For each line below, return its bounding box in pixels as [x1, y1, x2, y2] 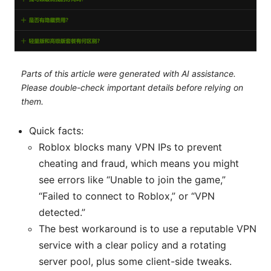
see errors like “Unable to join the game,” [39, 174, 226, 186]
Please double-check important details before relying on [21, 82, 243, 93]
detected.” [39, 206, 85, 219]
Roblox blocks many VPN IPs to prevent [39, 141, 222, 154]
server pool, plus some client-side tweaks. [39, 255, 232, 268]
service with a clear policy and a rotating [39, 239, 226, 252]
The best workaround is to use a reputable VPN [39, 223, 256, 235]
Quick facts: [29, 125, 83, 137]
